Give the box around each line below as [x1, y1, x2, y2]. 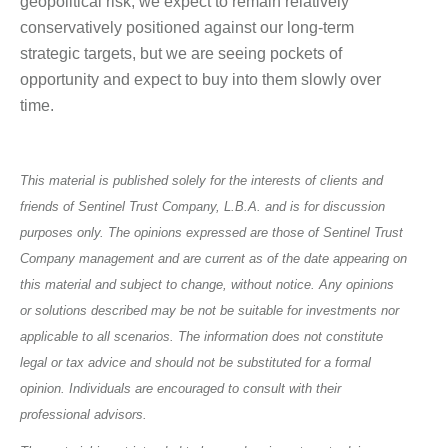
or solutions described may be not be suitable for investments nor [20, 303, 399, 319]
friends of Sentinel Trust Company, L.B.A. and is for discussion [20, 199, 385, 215]
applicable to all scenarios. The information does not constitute [20, 329, 383, 345]
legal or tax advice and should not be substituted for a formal [20, 355, 371, 371]
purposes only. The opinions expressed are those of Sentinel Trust [20, 225, 403, 241]
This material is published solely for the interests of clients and [20, 173, 383, 189]
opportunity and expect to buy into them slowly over [20, 71, 381, 89]
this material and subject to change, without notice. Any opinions [20, 277, 394, 293]
